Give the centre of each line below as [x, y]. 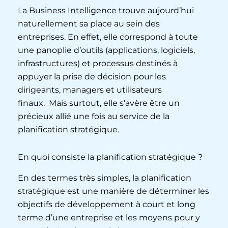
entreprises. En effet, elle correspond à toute [108, 37]
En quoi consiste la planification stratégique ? [110, 157]
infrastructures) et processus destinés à [98, 63]
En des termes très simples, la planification [105, 178]
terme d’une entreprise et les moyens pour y [109, 217]
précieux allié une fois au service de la [94, 116]
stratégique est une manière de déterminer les [113, 191]
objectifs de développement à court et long [107, 204]
